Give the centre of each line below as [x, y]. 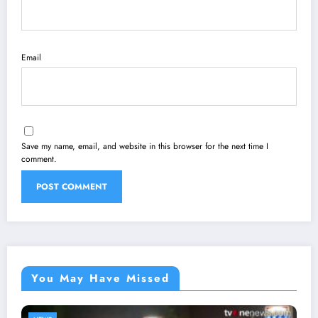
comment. [39, 159]
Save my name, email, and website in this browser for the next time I [145, 146]
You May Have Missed [100, 278]
